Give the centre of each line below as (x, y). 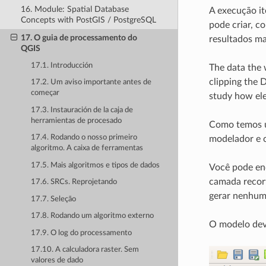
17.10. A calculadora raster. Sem (85, 250)
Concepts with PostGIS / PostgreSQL (88, 20)
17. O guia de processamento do (79, 37)
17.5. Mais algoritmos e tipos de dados (96, 165)
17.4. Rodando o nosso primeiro (84, 138)
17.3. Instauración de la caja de (82, 110)
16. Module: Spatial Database (75, 9)
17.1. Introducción (62, 65)
